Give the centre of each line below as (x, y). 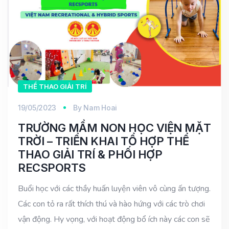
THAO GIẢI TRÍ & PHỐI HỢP (90, 154)
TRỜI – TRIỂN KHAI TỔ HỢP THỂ (104, 141)
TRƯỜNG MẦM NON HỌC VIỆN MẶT (114, 128)
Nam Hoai (100, 107)
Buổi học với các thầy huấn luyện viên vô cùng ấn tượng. (114, 188)
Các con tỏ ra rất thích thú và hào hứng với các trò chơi (111, 204)
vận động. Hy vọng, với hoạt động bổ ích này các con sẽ (114, 219)
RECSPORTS (52, 167)
